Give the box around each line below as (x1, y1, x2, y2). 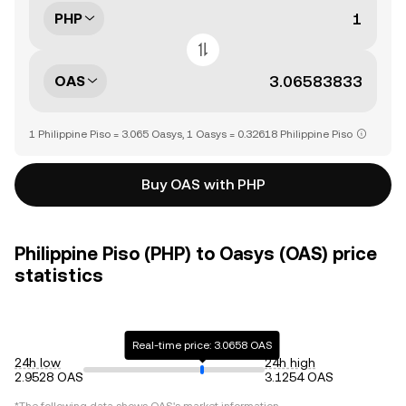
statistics (14, 265, 103, 286)
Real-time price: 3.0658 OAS (131, 339, 273, 352)
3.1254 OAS (265, 370, 333, 384)
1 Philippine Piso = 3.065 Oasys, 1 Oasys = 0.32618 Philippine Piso (29, 128, 353, 140)
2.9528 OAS (14, 370, 83, 384)
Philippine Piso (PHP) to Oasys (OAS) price (14, 243, 377, 265)
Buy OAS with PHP (140, 176, 266, 193)
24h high (265, 355, 315, 370)
